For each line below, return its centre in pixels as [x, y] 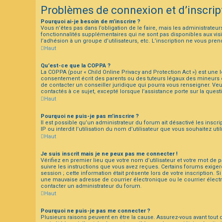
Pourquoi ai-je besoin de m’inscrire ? [90, 21]
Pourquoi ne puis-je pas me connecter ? [95, 211]
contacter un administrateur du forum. [91, 186]
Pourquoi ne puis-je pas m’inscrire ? [90, 116]
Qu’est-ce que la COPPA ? [76, 65]
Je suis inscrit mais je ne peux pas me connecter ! [109, 154]
